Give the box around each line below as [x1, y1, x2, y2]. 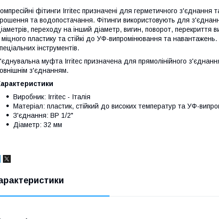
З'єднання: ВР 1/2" [13, 111, 73, 119]
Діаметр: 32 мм [13, 120, 62, 129]
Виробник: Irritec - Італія [13, 92, 90, 101]
